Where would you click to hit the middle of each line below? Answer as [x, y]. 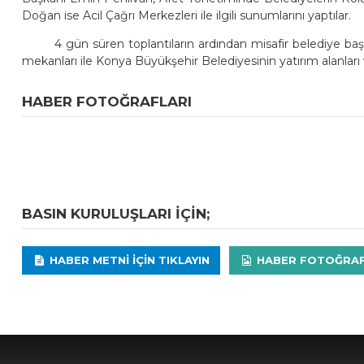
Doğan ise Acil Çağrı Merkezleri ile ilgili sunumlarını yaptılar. [187, 15]
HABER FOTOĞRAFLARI [107, 101]
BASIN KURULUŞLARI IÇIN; [116, 214]
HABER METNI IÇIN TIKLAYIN [128, 260]
